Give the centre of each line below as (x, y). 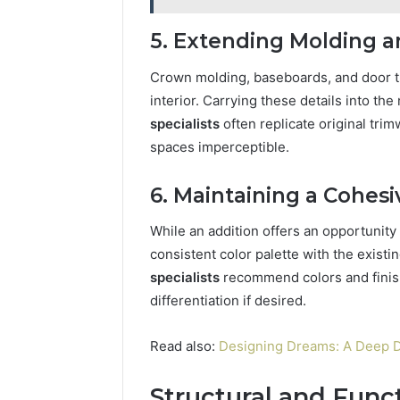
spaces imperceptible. (220, 146)
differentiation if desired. (228, 301)
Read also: (184, 346)
